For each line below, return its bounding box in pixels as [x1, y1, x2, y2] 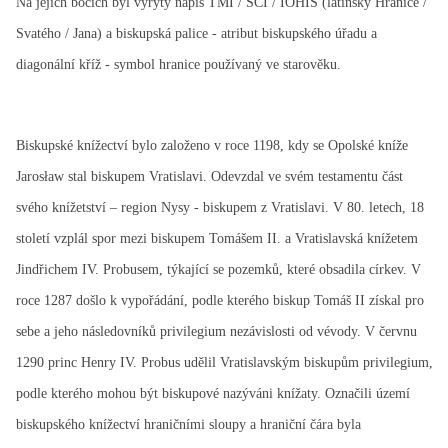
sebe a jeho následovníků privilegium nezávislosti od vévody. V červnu [16, 324, 417, 339]
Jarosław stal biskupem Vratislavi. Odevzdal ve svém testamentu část [16, 169, 403, 184]
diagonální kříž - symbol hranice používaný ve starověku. [16, 57, 341, 72]
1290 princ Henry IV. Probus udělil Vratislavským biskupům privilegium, [16, 355, 433, 370]
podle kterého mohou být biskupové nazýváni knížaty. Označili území [16, 386, 410, 401]
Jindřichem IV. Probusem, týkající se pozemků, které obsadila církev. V [16, 262, 421, 277]
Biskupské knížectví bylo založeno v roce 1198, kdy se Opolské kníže [16, 138, 408, 153]
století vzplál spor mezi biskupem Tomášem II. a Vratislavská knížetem [16, 231, 418, 246]
